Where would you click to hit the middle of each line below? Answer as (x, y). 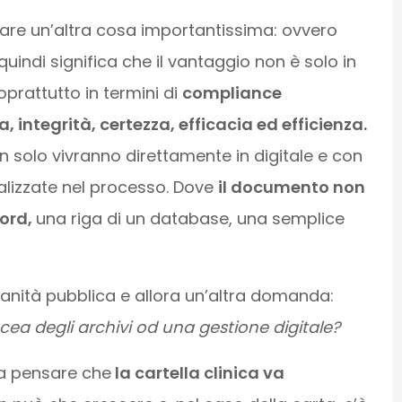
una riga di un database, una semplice (190, 218)
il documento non (291, 187)
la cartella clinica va (197, 372)
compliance (232, 92)
